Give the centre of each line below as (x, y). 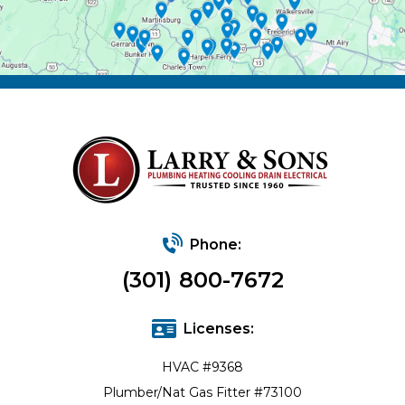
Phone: (216, 245)
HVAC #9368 (202, 367)
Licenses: (218, 329)
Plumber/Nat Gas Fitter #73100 (202, 392)
